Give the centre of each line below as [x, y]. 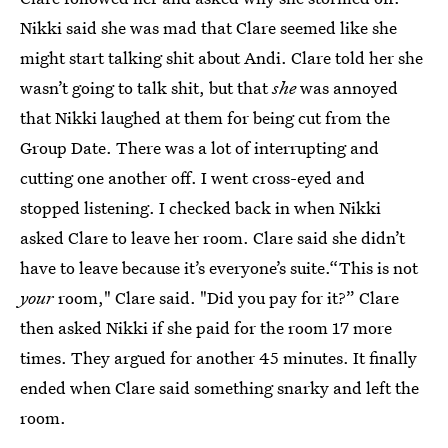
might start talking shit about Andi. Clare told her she [221, 57]
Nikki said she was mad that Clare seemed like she [208, 27]
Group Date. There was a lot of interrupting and [199, 147]
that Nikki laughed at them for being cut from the [205, 117]
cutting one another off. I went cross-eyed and [192, 177]
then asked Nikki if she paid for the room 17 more [206, 327]
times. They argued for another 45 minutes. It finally [218, 357]
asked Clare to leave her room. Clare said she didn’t [212, 237]
